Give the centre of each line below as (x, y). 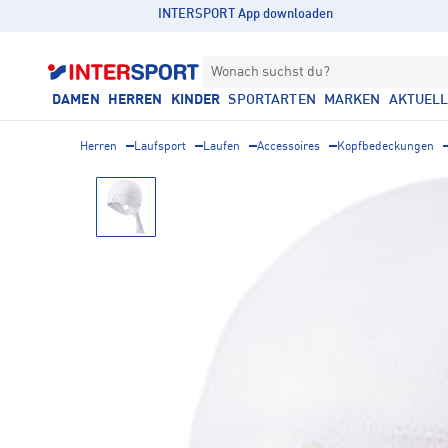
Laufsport (160, 147)
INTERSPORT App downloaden (246, 14)
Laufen (221, 147)
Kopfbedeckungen (385, 147)
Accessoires (288, 147)
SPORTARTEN (272, 100)
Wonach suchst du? (270, 72)
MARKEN (352, 100)
